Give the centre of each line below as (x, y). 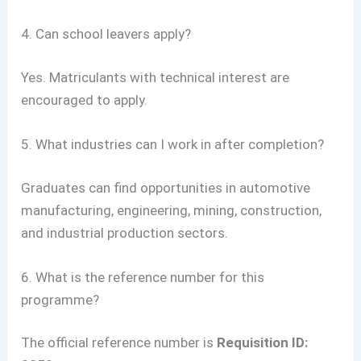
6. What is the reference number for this (143, 277)
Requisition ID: (263, 343)
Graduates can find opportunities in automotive (166, 187)
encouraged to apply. (85, 100)
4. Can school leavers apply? (106, 34)
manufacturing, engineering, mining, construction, (172, 210)
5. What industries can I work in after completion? (173, 145)
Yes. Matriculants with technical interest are (156, 77)
